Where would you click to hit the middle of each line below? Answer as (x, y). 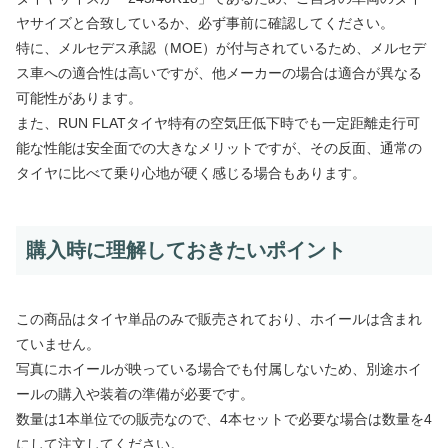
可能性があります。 (79, 97)
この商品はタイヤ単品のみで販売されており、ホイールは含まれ (219, 318)
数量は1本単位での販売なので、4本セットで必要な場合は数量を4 (224, 418)
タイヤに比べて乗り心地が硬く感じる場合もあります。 (191, 172)
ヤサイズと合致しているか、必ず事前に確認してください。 (205, 22)
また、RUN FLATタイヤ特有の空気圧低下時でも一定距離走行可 (218, 122)
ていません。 (58, 343)
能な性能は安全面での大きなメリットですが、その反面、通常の (219, 147)
